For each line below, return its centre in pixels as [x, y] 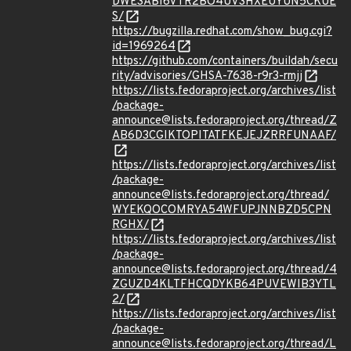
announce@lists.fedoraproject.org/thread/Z [224, 121]
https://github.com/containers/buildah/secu [225, 62]
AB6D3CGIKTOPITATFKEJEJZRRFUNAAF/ [224, 136]
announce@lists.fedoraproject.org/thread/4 [224, 270]
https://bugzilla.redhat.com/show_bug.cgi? [222, 32]
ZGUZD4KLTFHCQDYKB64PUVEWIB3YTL [224, 285]
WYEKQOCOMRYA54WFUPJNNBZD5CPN [222, 210]
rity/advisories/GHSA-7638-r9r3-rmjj [207, 76]
